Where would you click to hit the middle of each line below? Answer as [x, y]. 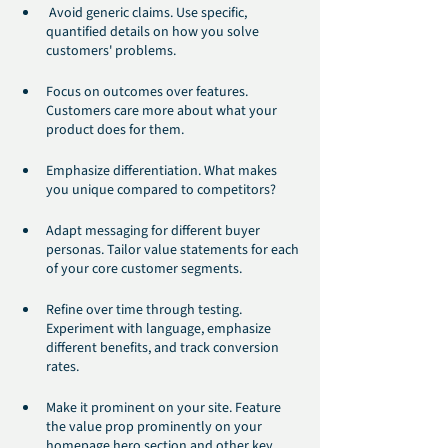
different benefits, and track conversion [164, 348]
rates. [62, 367]
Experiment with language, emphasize [160, 329]
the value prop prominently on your [155, 427]
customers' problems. [111, 51]
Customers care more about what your [163, 111]
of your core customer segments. [144, 269]
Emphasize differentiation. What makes [163, 171]
